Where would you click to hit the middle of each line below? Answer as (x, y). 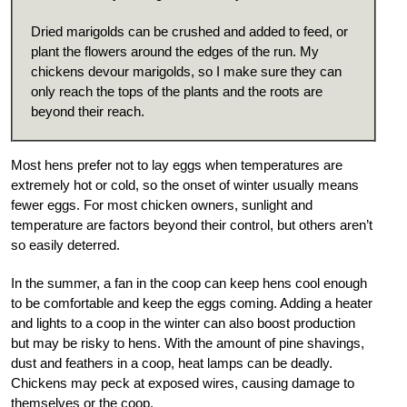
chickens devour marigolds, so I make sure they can (186, 72)
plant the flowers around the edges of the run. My (175, 52)
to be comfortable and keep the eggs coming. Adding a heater (192, 303)
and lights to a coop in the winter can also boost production (183, 323)
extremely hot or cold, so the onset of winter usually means (185, 185)
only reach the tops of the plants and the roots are (177, 92)
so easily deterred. (65, 245)
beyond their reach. (88, 112)
